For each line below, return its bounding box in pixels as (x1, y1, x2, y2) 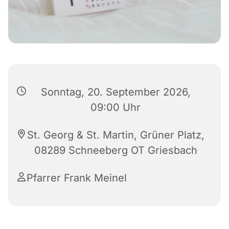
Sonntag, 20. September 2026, (40, 85, 191, 98)
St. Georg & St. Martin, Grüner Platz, (27, 128, 204, 141)
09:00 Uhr (90, 101, 141, 113)
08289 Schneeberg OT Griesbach (34, 144, 197, 156)
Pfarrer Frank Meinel (27, 171, 127, 184)
